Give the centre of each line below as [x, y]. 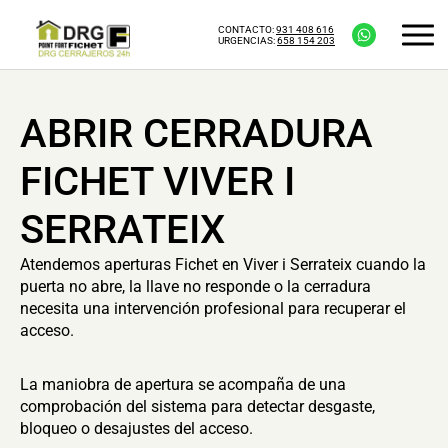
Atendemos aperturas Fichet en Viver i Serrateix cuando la [223, 264]
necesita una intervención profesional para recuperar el [213, 308]
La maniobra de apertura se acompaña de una [183, 384]
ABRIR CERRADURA [196, 133]
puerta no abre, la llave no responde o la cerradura [195, 286]
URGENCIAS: [247, 40]
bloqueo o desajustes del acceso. [136, 428]
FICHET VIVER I [157, 181]
